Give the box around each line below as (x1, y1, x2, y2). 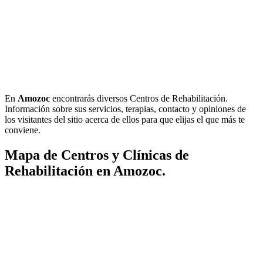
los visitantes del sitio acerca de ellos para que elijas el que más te (5, 114, 245, 124)
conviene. (5, 124, 41, 135)
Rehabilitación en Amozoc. (5, 163, 166, 178)
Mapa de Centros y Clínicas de (5, 147, 189, 163)
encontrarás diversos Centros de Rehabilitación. (50, 93, 228, 103)
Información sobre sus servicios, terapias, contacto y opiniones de (5, 103, 246, 114)
